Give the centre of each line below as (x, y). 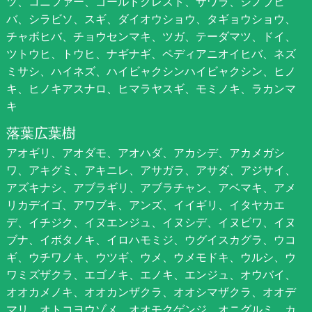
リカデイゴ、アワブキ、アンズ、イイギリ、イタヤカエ (145, 204)
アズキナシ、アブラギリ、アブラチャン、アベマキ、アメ (151, 187)
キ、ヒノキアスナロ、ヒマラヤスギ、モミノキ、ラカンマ (151, 88)
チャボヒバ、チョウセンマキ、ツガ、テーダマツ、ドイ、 (151, 36)
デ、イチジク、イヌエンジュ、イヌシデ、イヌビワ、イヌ (151, 222)
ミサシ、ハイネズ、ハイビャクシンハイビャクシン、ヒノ (151, 71)
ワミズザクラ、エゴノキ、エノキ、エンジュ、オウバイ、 (151, 274)
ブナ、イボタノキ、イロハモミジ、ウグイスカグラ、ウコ (151, 239)
